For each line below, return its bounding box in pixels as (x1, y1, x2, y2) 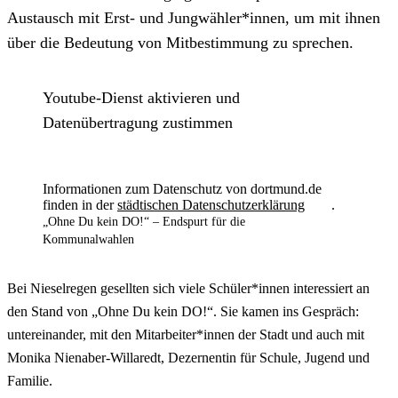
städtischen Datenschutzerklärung (117, 196, 305, 212)
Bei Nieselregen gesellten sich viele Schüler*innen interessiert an (7, 280, 370, 296)
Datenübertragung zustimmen (43, 113, 233, 131)
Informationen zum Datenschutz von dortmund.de (43, 180, 322, 196)
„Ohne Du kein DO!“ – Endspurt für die (43, 214, 245, 228)
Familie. (7, 372, 52, 388)
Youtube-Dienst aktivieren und (43, 88, 240, 107)
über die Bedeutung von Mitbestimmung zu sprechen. (7, 33, 354, 52)
